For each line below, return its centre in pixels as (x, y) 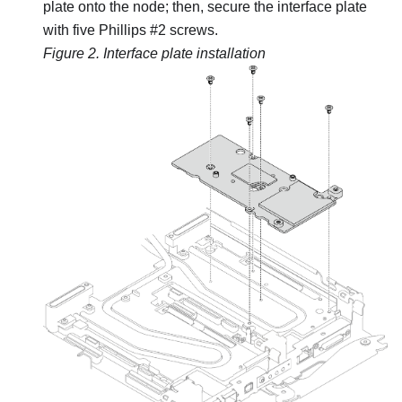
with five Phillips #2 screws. (131, 30)
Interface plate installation (184, 53)
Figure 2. (73, 53)
